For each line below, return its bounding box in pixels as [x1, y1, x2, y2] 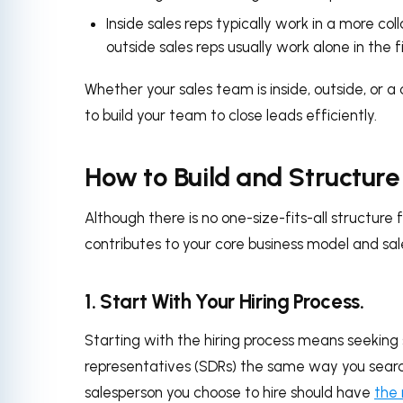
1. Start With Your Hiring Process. [85, 290, 364, 315]
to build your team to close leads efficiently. [85, 105, 381, 124]
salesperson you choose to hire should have [85, 382, 374, 401]
